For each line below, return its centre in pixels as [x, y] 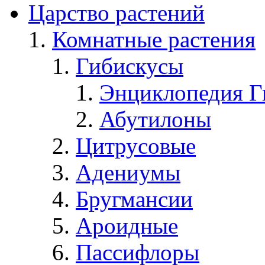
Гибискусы [130, 66]
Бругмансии [134, 199]
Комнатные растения [154, 39]
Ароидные [127, 225]
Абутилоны [155, 119]
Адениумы [128, 172]
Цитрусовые [136, 146]
